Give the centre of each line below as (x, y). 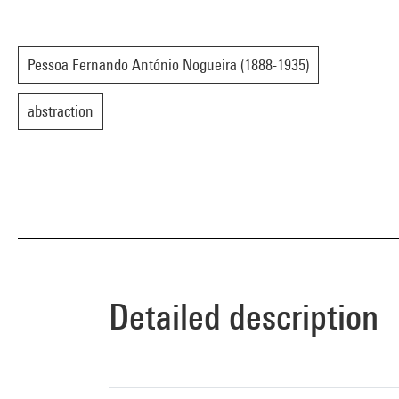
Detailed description (244, 317)
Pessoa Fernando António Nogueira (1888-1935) (168, 65)
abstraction (61, 111)
